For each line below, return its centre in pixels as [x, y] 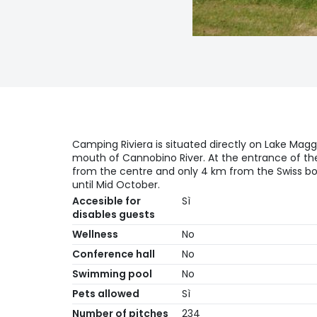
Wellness [95, 235]
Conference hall [114, 254]
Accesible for [106, 201]
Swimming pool [112, 274]
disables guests [114, 215]
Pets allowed [106, 294]
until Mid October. [116, 185]
